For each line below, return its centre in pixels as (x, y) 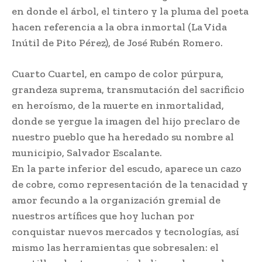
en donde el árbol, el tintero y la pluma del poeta (130, 11)
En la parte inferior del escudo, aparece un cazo (127, 168)
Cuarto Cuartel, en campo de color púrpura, (118, 73)
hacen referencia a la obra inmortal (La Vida (119, 27)
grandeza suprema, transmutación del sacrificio (128, 89)
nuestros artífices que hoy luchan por (103, 216)
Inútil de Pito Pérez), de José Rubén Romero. (117, 42)
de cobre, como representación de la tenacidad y (130, 184)
